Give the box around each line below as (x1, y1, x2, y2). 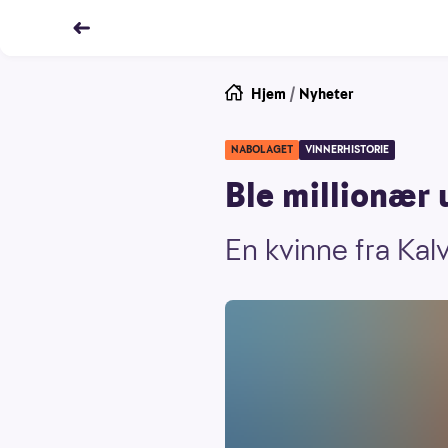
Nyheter (299, 84, 354, 104)
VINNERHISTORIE (305, 142, 389, 157)
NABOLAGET (231, 142, 293, 157)
